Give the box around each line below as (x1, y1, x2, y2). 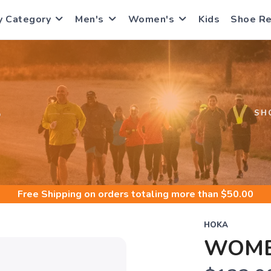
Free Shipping (18, 188, 82, 201)
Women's (128, 13, 174, 26)
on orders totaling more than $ (82, 188, 227, 201)
